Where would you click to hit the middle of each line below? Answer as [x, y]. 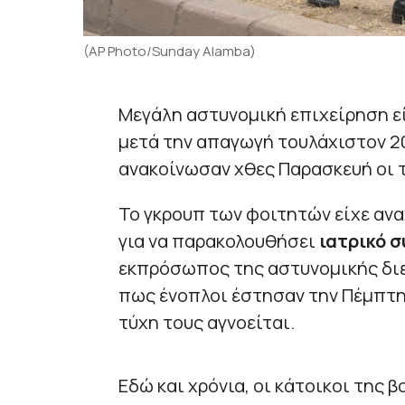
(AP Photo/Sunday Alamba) [170, 52]
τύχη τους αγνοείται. [206, 323]
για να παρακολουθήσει [217, 241]
